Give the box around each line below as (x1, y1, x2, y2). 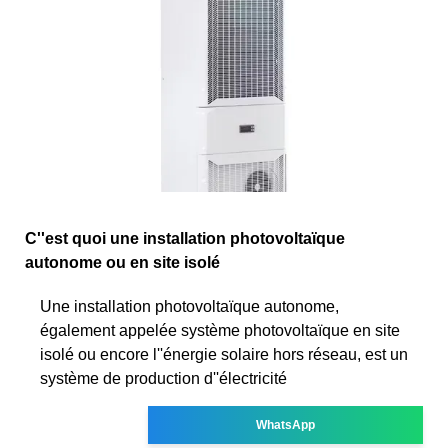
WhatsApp (256, 417, 316, 432)
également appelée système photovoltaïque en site (40, 321, 400, 339)
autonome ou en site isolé (25, 253, 220, 271)
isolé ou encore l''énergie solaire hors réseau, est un (40, 345, 408, 363)
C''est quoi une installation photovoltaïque (25, 229, 345, 247)
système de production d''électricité (40, 369, 287, 387)
